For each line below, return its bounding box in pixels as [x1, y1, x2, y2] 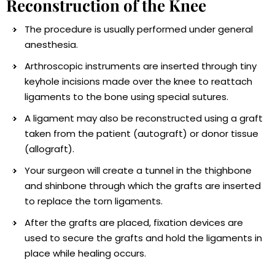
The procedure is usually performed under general [25, 23, 253, 36]
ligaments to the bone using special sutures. [25, 90, 228, 104]
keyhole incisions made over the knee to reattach [25, 75, 252, 88]
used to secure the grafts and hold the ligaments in [25, 231, 262, 245]
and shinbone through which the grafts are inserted [25, 179, 261, 193]
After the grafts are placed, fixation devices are [25, 216, 243, 230]
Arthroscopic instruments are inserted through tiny [25, 60, 257, 73]
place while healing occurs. [25, 247, 146, 260]
